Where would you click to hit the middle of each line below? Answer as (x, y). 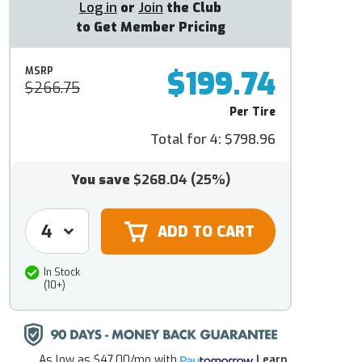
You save (100, 180)
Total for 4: (187, 139)
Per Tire (253, 112)
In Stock (62, 273)
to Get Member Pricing (150, 27)
